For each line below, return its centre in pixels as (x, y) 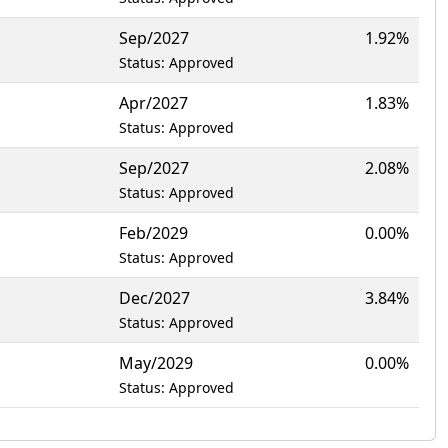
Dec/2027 (154, 298)
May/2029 (156, 363)
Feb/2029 (153, 233)
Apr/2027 (153, 103)
